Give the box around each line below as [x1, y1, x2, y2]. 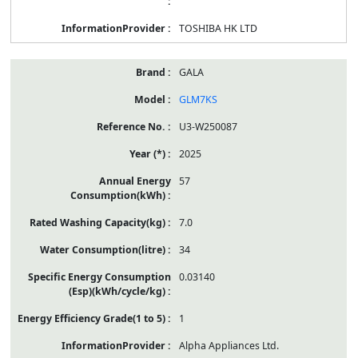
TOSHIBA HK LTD [178, 21, 257, 35]
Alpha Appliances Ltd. [178, 338, 279, 352]
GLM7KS [178, 92, 217, 106]
